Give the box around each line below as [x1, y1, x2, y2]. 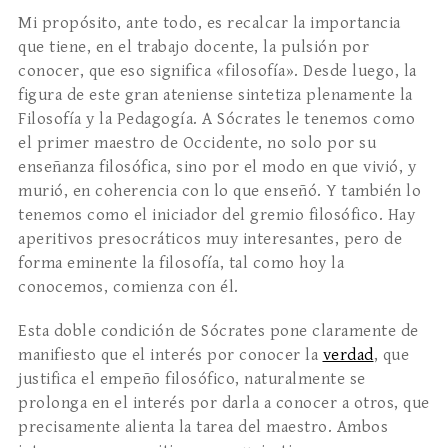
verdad [322, 345, 374, 366]
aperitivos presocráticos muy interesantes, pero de [18, 229, 402, 250]
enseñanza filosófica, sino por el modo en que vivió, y [18, 157, 416, 178]
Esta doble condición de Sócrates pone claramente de [18, 321, 419, 342]
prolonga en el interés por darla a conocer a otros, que [18, 393, 430, 414]
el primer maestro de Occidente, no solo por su [18, 133, 376, 154]
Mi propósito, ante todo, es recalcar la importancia [18, 13, 401, 34]
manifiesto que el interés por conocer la [18, 345, 323, 366]
